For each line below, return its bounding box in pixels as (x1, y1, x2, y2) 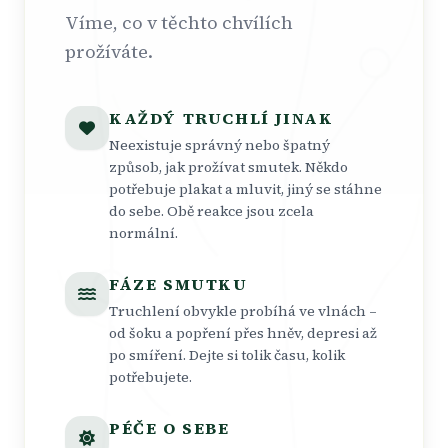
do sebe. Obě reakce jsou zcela (109, 201, 314, 221)
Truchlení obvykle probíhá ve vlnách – (109, 301, 377, 321)
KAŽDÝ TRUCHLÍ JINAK (109, 107, 334, 129)
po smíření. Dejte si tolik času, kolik (109, 345, 345, 365)
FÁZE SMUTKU (109, 273, 248, 295)
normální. (109, 223, 178, 243)
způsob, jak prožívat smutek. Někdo (109, 157, 348, 177)
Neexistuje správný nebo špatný (109, 135, 330, 155)
